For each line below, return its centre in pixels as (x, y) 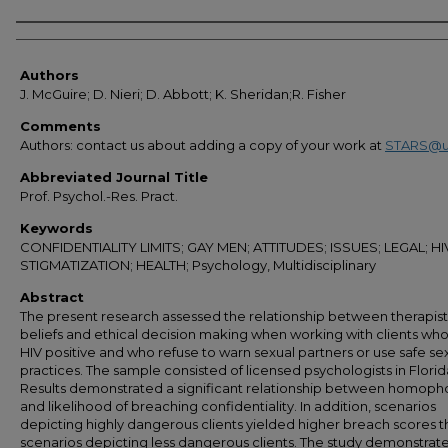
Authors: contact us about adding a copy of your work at (202, 145)
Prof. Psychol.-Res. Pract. (99, 196)
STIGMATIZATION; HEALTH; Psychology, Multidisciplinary (198, 265)
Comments (60, 126)
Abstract (52, 297)
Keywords (56, 228)
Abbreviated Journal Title (114, 177)
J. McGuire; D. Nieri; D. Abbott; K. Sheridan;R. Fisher (183, 94)
